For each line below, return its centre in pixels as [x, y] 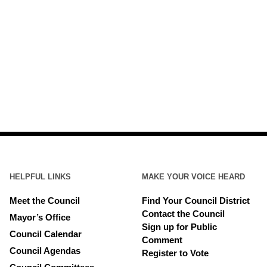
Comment [162, 240]
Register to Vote [175, 253]
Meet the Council [45, 201]
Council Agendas [45, 251]
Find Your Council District [196, 201]
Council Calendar [46, 234]
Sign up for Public [179, 227]
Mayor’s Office [40, 217]
